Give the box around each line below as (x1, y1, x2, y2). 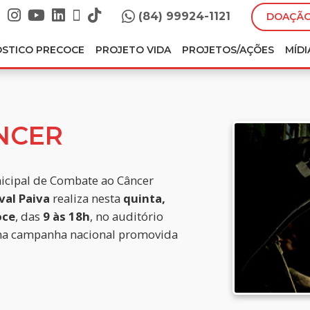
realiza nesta (50, 190, 123, 206)
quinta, (123, 190, 165, 206)
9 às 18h (43, 208, 90, 224)
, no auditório (90, 208, 163, 224)
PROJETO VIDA (95, 44, 171, 57)
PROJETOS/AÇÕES (182, 44, 274, 57)
